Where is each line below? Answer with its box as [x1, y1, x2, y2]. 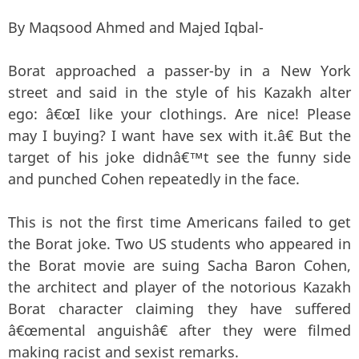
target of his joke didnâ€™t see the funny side [8, 147, 351, 167]
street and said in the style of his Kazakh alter [8, 82, 351, 102]
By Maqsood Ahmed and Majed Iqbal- [8, 17, 264, 37]
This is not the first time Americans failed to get [8, 212, 351, 232]
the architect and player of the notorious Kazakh [8, 276, 351, 296]
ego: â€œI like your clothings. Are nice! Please [8, 103, 351, 123]
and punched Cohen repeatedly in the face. [8, 168, 300, 188]
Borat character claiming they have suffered [8, 298, 351, 318]
